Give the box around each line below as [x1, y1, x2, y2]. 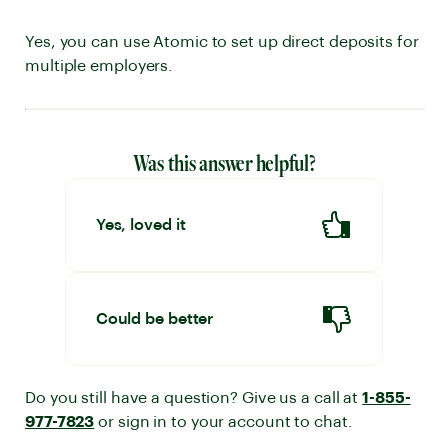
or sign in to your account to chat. [94, 414, 353, 430]
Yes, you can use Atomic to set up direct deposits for [25, 34, 419, 50]
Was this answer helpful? [132, 148, 316, 179]
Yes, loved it [95, 217, 186, 233]
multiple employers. [25, 58, 174, 74]
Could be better [95, 311, 214, 327]
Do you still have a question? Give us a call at [25, 390, 363, 406]
